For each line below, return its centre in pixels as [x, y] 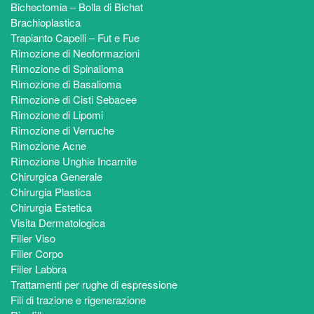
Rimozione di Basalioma [66, 83]
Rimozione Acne [48, 145]
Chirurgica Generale [56, 176]
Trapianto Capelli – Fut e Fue [75, 37]
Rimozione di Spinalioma [70, 68]
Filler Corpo [37, 253]
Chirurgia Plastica [51, 191]
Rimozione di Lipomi [57, 114]
